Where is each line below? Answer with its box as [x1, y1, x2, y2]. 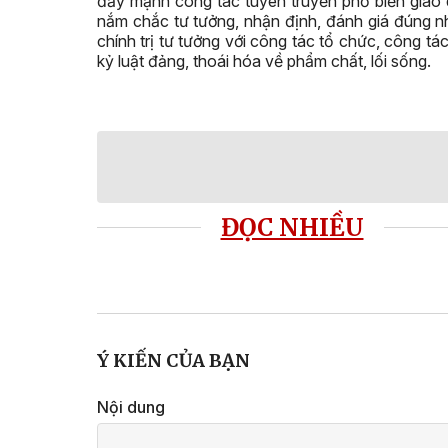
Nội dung [97, 396, 165, 417]
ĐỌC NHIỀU [220, 212, 364, 244]
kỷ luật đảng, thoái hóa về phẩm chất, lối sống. [97, 50, 431, 71]
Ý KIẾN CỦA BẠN [97, 348, 250, 372]
